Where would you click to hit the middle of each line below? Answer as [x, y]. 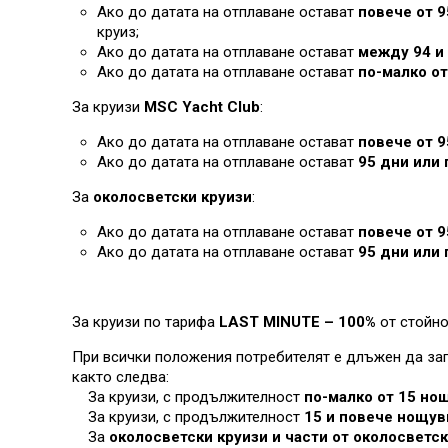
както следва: [120, 377]
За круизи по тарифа [145, 322]
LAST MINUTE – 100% [297, 322]
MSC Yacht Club [200, 107]
